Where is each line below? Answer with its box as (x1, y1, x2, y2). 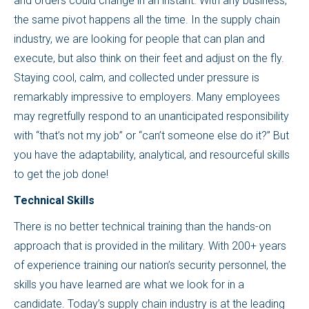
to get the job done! (14, 168, 108, 181)
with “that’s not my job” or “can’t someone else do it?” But (14, 129, 289, 142)
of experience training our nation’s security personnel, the (14, 259, 286, 272)
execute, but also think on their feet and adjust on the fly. (14, 52, 284, 65)
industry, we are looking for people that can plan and (14, 32, 265, 46)
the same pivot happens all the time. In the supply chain (14, 13, 280, 26)
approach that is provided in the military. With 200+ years (14, 239, 286, 252)
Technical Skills (14, 194, 94, 207)
